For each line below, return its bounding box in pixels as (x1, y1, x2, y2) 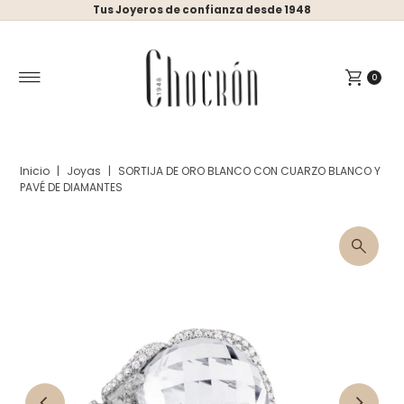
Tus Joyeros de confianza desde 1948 (92, 3, 311, 17)
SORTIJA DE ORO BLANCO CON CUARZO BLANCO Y (118, 162, 381, 179)
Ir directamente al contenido (17, 11, 276, 32)
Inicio (20, 162, 50, 179)
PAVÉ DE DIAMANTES (20, 179, 124, 195)
